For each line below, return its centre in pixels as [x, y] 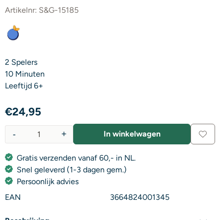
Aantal [16, 139]
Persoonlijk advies [48, 182]
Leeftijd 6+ [24, 86]
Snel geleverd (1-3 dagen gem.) [72, 170]
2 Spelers [21, 62]
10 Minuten [25, 74]
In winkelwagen [132, 134]
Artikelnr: [21, 10]
